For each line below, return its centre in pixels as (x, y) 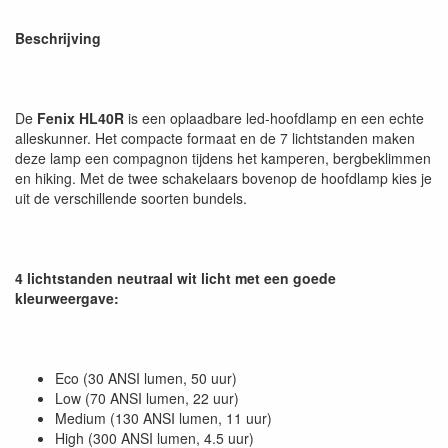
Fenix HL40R (80, 118)
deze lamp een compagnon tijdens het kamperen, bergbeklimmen (223, 158)
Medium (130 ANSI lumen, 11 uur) (163, 418)
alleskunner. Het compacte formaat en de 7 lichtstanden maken (215, 138)
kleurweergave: (67, 298)
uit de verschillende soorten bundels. (131, 198)
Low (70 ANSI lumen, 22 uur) (147, 398)
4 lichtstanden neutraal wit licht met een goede (175, 278)
